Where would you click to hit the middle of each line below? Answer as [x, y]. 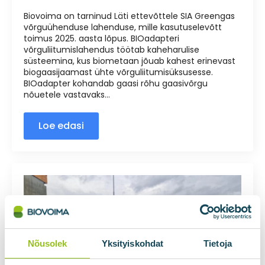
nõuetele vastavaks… [67, 95]
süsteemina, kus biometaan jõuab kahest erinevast [130, 61]
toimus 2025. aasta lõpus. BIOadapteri [101, 38]
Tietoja [218, 243]
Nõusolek [47, 243]
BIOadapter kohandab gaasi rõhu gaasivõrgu [116, 83]
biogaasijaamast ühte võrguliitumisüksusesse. [118, 72]
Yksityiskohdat [132, 243]
